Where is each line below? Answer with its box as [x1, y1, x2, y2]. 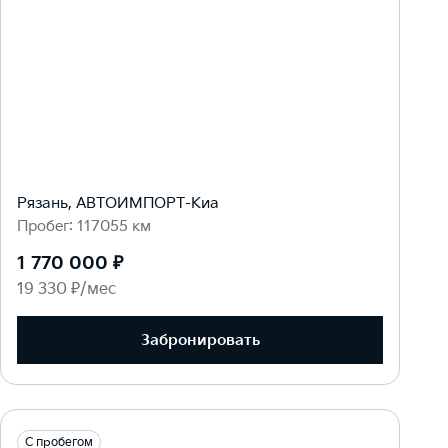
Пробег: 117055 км [17, 217, 151, 236]
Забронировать [140, 330, 260, 350]
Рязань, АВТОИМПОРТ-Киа [17, 194, 219, 213]
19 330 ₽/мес [17, 280, 116, 299]
